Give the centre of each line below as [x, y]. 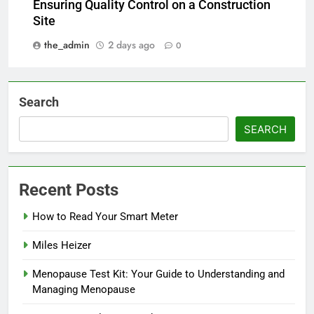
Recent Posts [69, 190]
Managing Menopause [84, 289]
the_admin [67, 45]
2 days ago [131, 45]
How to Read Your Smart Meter [105, 216]
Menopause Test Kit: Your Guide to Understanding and [158, 274]
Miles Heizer [62, 245]
